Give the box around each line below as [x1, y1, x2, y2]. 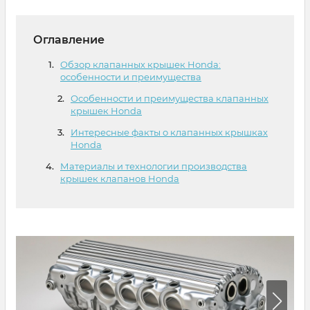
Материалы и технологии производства [60, 161, 247, 172]
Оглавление [33, 33, 104, 46]
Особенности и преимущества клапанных [71, 93, 268, 104]
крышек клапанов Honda [60, 173, 179, 184]
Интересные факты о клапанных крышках [71, 127, 268, 138]
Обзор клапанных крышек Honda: [60, 59, 221, 70]
